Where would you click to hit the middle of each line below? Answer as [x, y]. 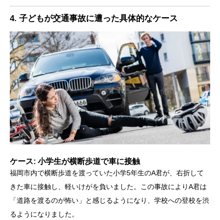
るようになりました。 [44, 214]
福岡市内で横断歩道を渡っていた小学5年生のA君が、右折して [107, 173]
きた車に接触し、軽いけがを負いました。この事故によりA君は [108, 186]
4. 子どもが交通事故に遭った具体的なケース [94, 18]
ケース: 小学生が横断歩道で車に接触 [75, 161]
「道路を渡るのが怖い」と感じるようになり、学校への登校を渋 [110, 200]
